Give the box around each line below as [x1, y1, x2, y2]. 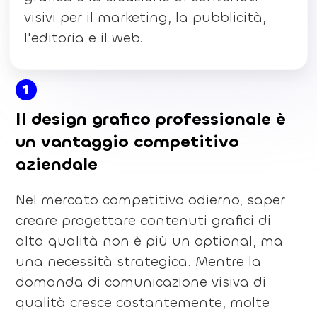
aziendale [15, 152, 98, 175]
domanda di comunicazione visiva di [15, 272, 266, 291]
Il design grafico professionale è [15, 107, 286, 130]
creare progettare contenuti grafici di [15, 211, 271, 229]
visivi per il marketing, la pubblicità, [24, 8, 267, 26]
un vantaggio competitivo [15, 129, 239, 153]
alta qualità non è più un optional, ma [15, 231, 283, 250]
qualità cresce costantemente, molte [15, 293, 270, 311]
